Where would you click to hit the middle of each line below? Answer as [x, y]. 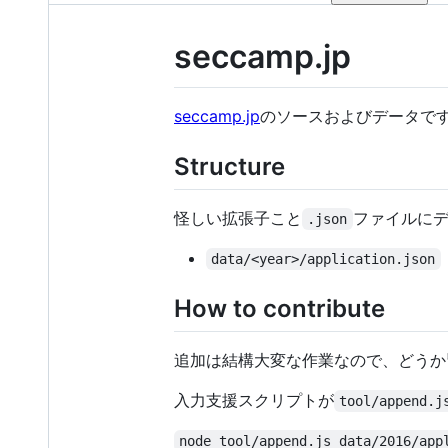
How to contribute [279, 308]
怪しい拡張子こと [238, 217]
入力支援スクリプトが [254, 399]
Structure [229, 166]
